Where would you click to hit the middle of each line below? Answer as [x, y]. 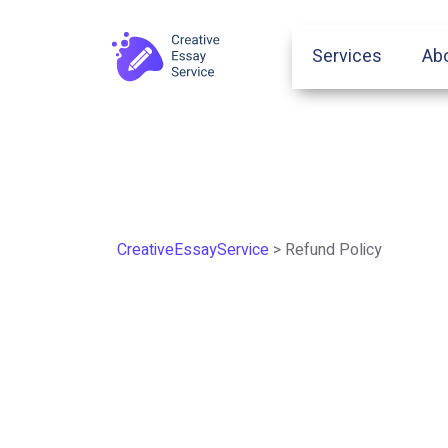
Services [347, 56]
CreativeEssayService [193, 250]
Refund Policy [333, 250]
